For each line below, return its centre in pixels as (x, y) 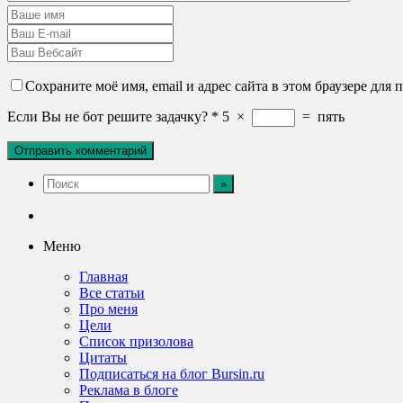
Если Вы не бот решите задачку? (107, 116)
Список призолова (136, 341)
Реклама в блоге (129, 390)
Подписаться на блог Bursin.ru (172, 373)
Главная (103, 276)
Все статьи (112, 292)
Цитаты (103, 357)
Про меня (108, 309)
